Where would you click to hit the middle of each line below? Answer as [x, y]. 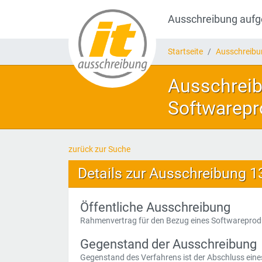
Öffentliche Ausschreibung [155, 207]
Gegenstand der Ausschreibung [168, 244]
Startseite [185, 51]
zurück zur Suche [99, 149]
